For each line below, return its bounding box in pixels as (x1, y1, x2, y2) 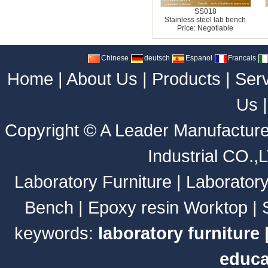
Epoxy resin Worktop (88, 197, 248, 217)
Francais (226, 54, 257, 62)
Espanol (184, 54, 213, 62)
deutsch (142, 54, 170, 62)
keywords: (14, 223, 98, 243)
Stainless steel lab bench (165, 16, 246, 24)
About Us (66, 69, 138, 89)
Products (152, 69, 221, 89)
